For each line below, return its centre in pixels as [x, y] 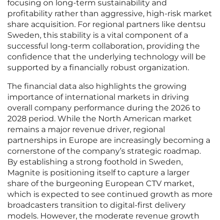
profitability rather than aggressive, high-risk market [110, 14]
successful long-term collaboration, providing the [104, 46]
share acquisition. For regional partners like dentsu [107, 25]
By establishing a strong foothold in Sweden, [95, 162]
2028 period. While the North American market [100, 119]
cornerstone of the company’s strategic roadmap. [104, 151]
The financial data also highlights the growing [97, 86]
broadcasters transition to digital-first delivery [96, 205]
